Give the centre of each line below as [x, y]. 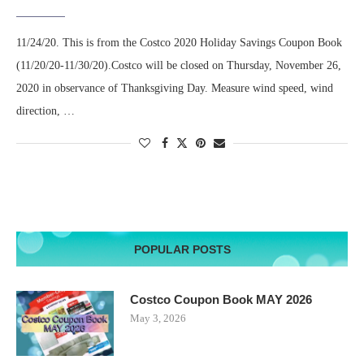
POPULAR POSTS [182, 250]
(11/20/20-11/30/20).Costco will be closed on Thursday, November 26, [179, 66]
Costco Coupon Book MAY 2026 [221, 300]
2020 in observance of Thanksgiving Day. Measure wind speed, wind [175, 89]
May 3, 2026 [158, 318]
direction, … [45, 111]
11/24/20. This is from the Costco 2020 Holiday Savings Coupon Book [179, 43]
